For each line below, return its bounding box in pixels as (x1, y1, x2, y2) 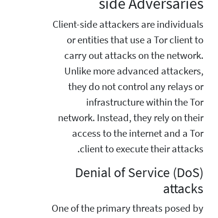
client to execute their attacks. (80, 142, 203, 155)
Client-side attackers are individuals (53, 18, 203, 31)
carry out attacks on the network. (64, 49, 203, 62)
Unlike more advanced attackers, (64, 64, 203, 77)
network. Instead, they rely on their (58, 111, 203, 124)
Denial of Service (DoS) (75, 163, 203, 181)
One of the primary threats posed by (52, 201, 203, 215)
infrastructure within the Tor (86, 95, 203, 109)
